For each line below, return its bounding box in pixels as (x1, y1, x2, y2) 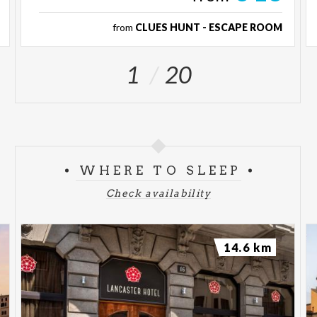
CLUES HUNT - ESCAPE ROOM (134, 21, 282, 33)
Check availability (105, 187, 212, 199)
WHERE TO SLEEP (79, 163, 242, 178)
